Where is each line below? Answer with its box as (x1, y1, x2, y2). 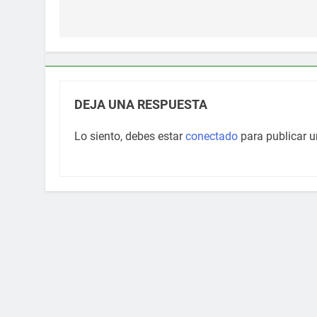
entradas (73, 26, 140, 47)
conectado (185, 129, 238, 144)
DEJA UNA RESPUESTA (74, 98, 207, 113)
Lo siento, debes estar (74, 129, 185, 144)
